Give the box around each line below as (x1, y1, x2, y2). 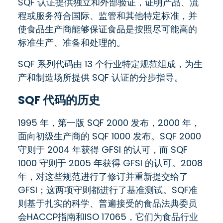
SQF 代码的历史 (18, 92, 100, 108)
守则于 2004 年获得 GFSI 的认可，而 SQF (18, 143, 188, 156)
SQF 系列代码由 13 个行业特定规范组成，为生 (18, 57, 203, 70)
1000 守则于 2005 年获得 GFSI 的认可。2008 (18, 156, 203, 169)
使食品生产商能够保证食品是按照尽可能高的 (18, 22, 197, 35)
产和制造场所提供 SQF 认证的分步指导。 (18, 71, 183, 84)
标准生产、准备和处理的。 (18, 36, 125, 49)
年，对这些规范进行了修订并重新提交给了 (18, 170, 188, 183)
